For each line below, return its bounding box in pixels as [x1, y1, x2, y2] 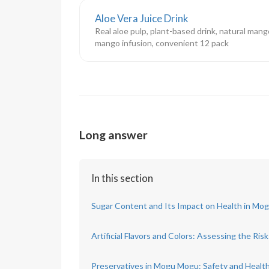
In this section [91, 172, 153, 184]
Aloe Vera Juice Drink [95, 12, 189, 25]
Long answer [79, 128, 148, 142]
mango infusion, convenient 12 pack [95, 38, 229, 48]
